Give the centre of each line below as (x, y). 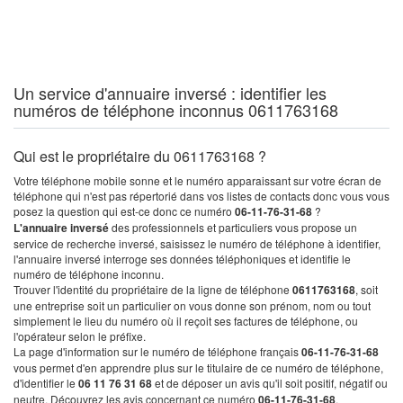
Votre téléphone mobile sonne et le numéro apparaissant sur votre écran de (197, 180)
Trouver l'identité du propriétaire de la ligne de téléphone (153, 289)
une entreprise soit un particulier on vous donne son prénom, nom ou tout (192, 305)
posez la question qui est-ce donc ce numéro (124, 211)
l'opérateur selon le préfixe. (80, 336)
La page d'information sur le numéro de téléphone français (157, 351)
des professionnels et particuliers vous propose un (234, 227)
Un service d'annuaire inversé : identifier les (170, 93)
